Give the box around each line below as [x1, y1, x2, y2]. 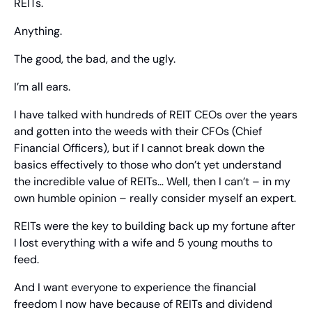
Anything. [14, 24, 62, 39]
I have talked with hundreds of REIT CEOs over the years [14, 107, 297, 123]
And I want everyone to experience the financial [14, 280, 256, 295]
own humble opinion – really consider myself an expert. [14, 191, 296, 206]
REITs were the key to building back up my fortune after [14, 219, 295, 234]
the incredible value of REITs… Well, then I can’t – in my [14, 174, 290, 189]
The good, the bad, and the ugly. [14, 52, 175, 67]
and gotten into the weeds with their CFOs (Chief [14, 124, 262, 139]
